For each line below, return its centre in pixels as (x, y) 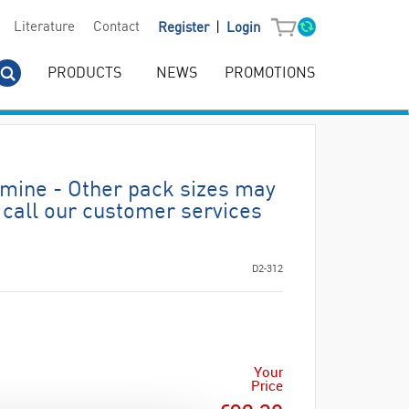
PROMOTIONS (270, 73)
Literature (44, 28)
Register (185, 28)
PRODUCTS (84, 73)
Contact (116, 28)
